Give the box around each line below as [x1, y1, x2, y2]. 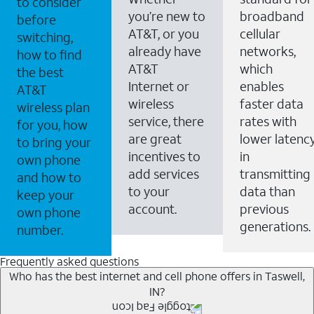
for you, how [17, 116, 88, 133]
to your [128, 182, 170, 200]
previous [240, 200, 289, 217]
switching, [17, 28, 73, 46]
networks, [240, 42, 296, 60]
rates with [240, 112, 296, 130]
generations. [240, 217, 310, 235]
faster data [240, 95, 303, 112]
